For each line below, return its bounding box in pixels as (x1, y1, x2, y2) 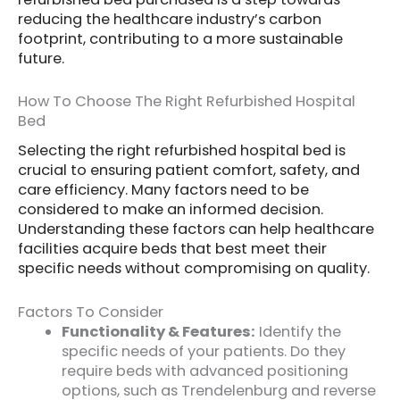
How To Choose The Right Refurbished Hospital (18, 90, 355, 112)
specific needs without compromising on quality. (18, 258, 370, 279)
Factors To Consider (18, 301, 163, 322)
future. (18, 47, 64, 69)
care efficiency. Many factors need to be (18, 179, 309, 201)
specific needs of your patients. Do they (62, 340, 346, 362)
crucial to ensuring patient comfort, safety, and (18, 160, 360, 181)
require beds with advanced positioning (62, 360, 349, 381)
